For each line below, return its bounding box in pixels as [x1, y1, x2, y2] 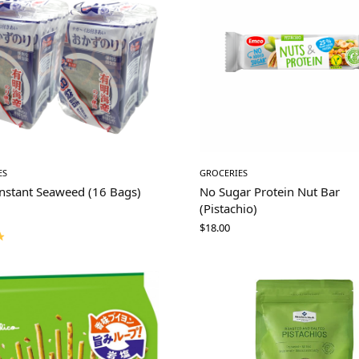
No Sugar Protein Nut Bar [200, 184, 340, 200]
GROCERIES [200, 167, 248, 179]
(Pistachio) [200, 200, 257, 217]
